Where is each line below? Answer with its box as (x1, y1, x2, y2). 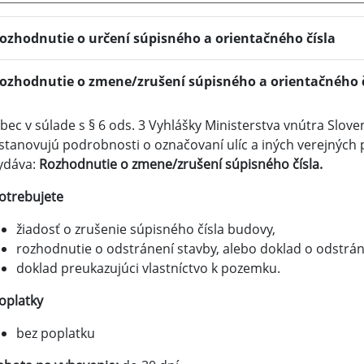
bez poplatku (16, 324, 95, 343)
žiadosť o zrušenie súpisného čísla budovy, (16, 220, 275, 239)
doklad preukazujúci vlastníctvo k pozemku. (16, 259, 280, 278)
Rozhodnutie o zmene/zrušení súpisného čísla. (39, 155, 323, 174)
